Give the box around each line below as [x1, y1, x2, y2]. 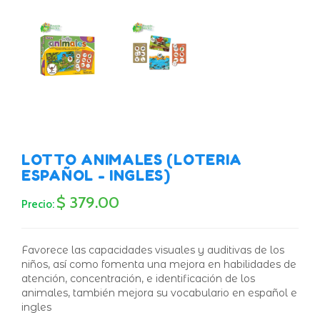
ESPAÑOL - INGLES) [21, 167, 171, 185]
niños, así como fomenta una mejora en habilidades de [21, 258, 296, 271]
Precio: [21, 198, 54, 211]
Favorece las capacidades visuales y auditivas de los [21, 244, 284, 257]
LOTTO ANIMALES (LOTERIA [21, 151, 243, 169]
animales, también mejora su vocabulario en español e [21, 286, 297, 300]
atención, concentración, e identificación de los [21, 272, 255, 286]
